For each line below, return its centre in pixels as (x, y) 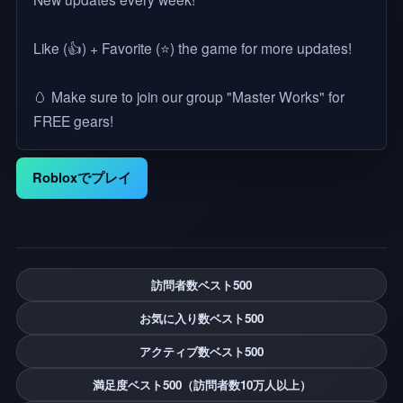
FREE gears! (73, 120)
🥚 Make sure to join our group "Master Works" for (188, 96)
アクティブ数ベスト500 (201, 351)
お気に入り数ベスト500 (201, 318)
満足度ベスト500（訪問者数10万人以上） (201, 384)
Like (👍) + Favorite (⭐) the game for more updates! (192, 47)
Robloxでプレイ (81, 178)
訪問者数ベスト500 (201, 284)
